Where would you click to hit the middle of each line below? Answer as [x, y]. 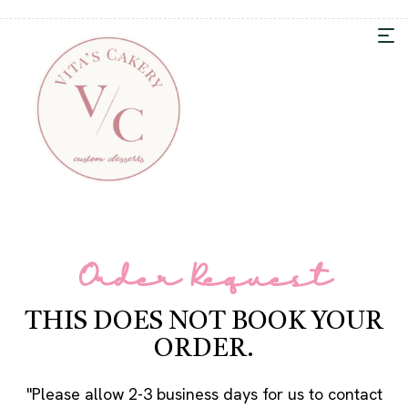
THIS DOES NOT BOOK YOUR [204, 322]
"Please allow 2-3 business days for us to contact [204, 393]
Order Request [204, 279]
